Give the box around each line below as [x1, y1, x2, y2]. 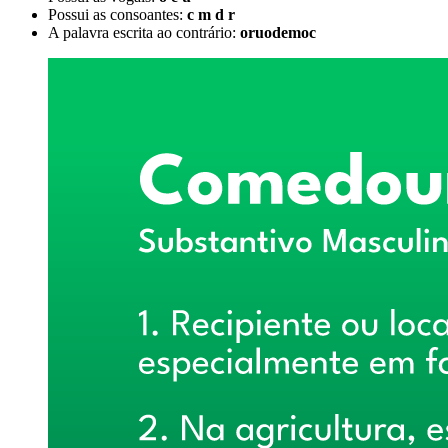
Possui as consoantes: [48, 5, 187, 23]
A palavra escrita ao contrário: [48, 23, 240, 41]
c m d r [187, 5, 235, 23]
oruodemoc [240, 23, 316, 41]
